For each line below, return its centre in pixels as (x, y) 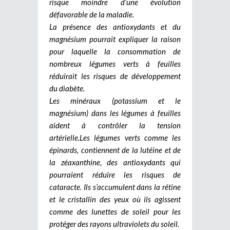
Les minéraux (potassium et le (115, 100)
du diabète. (67, 88)
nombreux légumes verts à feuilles (115, 63)
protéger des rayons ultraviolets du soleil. (114, 224)
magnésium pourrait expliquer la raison (115, 39)
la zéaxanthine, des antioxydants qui (115, 162)
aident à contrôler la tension (115, 125)
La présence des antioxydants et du (115, 26)
